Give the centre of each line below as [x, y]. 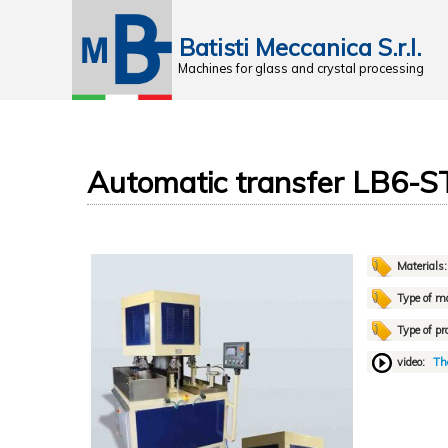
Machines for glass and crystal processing [301, 68]
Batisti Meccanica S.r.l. [300, 47]
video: [412, 362]
